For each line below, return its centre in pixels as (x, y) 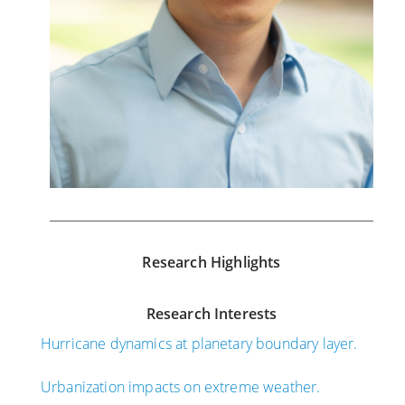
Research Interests (212, 314)
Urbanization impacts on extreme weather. (181, 387)
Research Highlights (212, 263)
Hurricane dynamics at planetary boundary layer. (199, 344)
